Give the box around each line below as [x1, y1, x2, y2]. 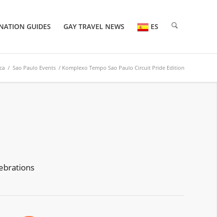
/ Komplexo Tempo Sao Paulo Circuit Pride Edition [56, 64, 185, 71]
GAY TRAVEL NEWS [63, 22, 124, 31]
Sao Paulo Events [13, 64, 56, 71]
